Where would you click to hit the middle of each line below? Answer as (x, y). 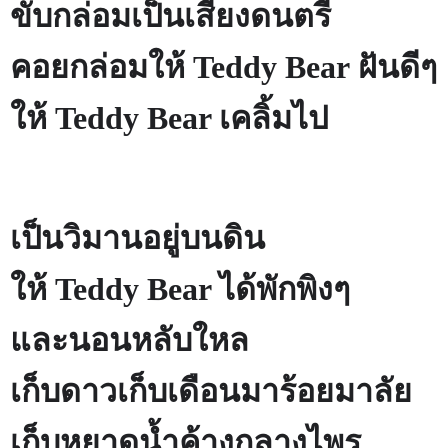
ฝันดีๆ (393, 67)
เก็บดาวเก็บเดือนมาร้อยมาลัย (211, 391)
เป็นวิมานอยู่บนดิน (137, 238)
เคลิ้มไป (273, 118)
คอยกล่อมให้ (101, 67)
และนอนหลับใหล (129, 340)
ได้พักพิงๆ (284, 289)
